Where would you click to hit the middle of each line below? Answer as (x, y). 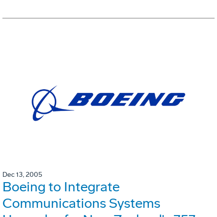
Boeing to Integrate (61, 187)
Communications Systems (81, 203)
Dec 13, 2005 (22, 175)
